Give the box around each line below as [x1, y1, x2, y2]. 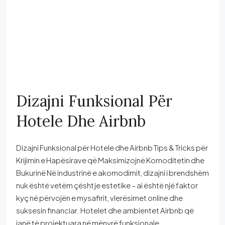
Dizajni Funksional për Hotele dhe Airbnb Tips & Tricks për [16, 143, 208, 152]
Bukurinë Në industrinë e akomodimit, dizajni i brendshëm [16, 168, 209, 177]
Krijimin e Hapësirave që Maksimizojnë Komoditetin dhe [16, 155, 204, 165]
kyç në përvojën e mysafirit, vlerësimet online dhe [16, 193, 183, 202]
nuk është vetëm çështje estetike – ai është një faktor [16, 180, 198, 190]
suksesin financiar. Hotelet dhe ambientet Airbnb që [16, 205, 194, 215]
